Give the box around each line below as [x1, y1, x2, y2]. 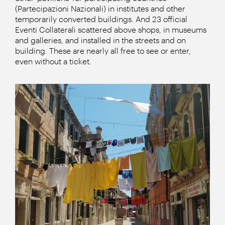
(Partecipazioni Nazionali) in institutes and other [15, 4, 185, 13]
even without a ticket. [15, 56, 91, 66]
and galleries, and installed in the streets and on [15, 35, 186, 45]
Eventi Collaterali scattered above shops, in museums [15, 25, 206, 34]
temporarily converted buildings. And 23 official [15, 14, 187, 24]
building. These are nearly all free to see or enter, [15, 46, 191, 55]
